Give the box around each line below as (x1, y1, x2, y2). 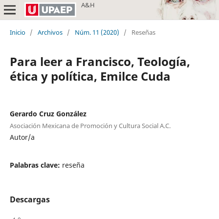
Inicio (9, 27, 25, 37)
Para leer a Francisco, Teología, (9, 53, 190, 69)
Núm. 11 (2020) (74, 27, 119, 37)
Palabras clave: (9, 160, 62, 170)
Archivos (37, 27, 63, 37)
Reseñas (131, 27, 155, 37)
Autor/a (9, 132, 35, 142)
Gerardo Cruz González (9, 109, 87, 118)
